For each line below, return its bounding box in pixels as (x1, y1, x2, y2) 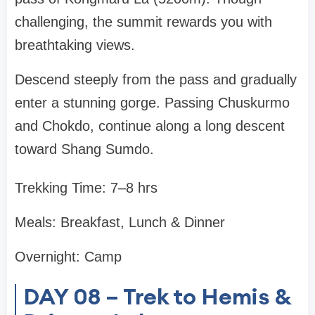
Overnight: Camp (15, 249, 122, 265)
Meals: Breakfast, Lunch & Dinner (15, 214, 225, 231)
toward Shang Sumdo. (15, 141, 154, 157)
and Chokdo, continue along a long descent (15, 118, 285, 134)
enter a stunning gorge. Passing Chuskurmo (15, 95, 290, 111)
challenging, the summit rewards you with (15, 14, 272, 30)
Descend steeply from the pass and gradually (15, 72, 297, 88)
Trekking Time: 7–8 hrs (15, 180, 157, 196)
